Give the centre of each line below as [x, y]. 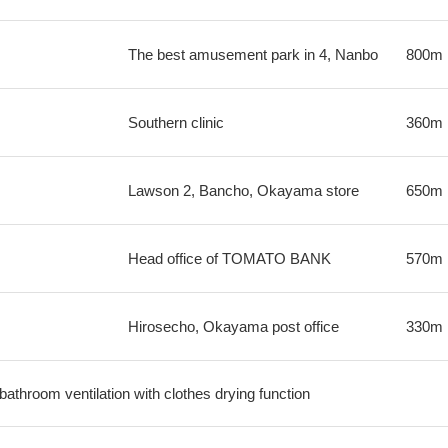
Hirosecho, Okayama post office [233, 326]
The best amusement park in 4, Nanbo [252, 54]
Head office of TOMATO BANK [229, 258]
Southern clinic [175, 122]
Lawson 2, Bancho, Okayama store [243, 190]
